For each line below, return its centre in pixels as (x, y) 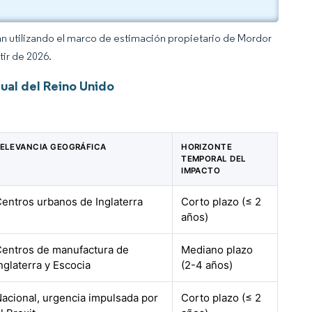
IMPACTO (201, 171)
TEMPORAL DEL (214, 159)
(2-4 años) (207, 265)
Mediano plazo (217, 250)
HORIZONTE (207, 147)
